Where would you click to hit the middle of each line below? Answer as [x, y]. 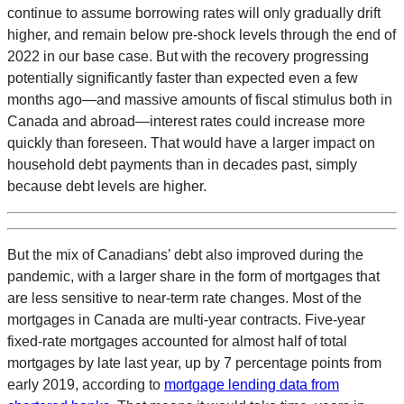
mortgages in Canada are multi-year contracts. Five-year [186, 320]
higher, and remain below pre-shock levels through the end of [202, 35]
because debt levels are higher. [107, 187]
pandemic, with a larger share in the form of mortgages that [193, 277]
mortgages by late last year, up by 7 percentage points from [194, 363]
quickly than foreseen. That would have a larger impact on [191, 143]
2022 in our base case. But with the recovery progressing [188, 57]
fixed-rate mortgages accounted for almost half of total [177, 342]
